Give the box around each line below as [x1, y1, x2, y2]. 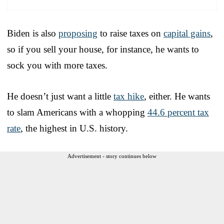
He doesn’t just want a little [7, 90, 113, 101]
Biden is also [7, 27, 58, 38]
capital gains [163, 27, 210, 38]
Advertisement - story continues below [67, 152, 156, 159]
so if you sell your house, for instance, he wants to [7, 43, 199, 54]
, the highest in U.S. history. [20, 122, 128, 133]
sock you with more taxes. [7, 59, 107, 70]
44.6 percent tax [147, 106, 209, 117]
